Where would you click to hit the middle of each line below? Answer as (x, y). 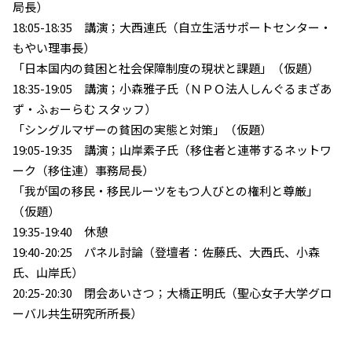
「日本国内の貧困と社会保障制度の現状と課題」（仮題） (166, 68)
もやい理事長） (54, 47)
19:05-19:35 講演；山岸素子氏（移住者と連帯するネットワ (172, 149)
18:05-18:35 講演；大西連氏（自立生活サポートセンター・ (172, 27)
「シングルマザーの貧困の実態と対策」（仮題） (142, 129)
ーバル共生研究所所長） (77, 313)
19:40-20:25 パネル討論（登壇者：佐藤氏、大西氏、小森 (166, 251)
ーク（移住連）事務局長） (83, 170)
